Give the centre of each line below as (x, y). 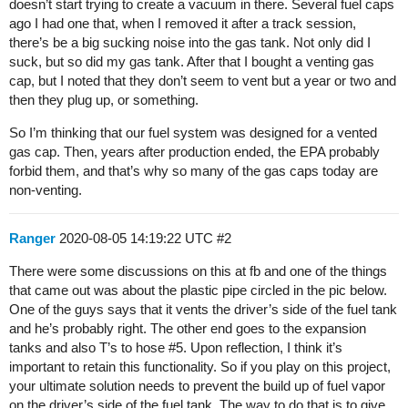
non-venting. (46, 190)
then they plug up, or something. (104, 100)
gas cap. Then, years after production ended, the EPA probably (194, 152)
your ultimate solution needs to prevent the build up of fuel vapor (197, 386)
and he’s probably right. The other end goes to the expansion (188, 328)
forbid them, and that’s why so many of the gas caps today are (194, 171)
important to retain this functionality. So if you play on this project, (200, 367)
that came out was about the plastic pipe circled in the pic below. (198, 290)
